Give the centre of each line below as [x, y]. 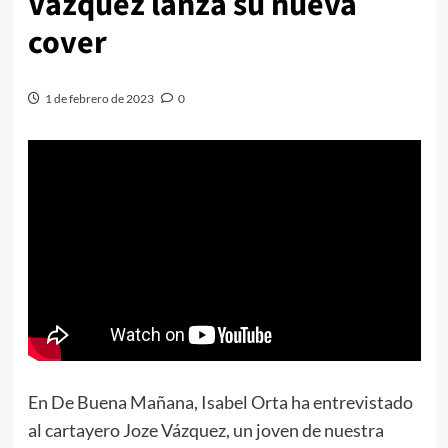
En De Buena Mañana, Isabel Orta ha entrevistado [220, 401]
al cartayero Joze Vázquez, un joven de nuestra [205, 429]
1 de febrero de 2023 [99, 98]
